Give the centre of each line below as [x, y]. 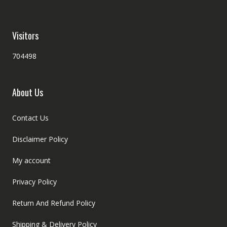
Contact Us [30, 118]
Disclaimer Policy [40, 139]
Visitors [25, 36]
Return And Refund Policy [53, 203]
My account [31, 161]
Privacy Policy [34, 182]
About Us [27, 92]
